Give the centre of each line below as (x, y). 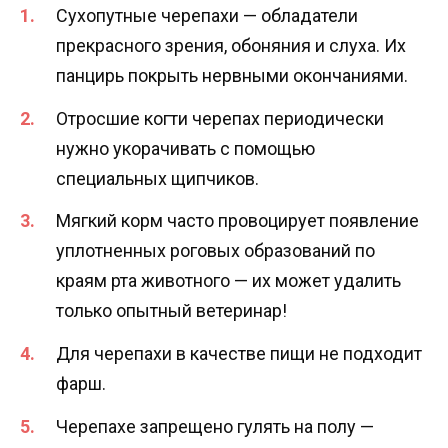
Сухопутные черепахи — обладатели (207, 16)
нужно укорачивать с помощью (185, 148)
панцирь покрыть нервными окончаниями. (232, 76)
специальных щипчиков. (157, 178)
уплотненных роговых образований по (215, 251)
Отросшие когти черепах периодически (220, 118)
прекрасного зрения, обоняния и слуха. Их (231, 46)
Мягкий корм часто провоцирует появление (237, 221)
